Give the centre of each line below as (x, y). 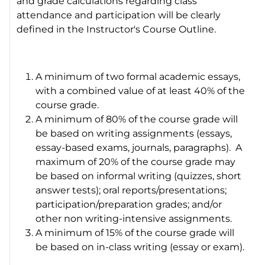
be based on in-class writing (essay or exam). (140, 247)
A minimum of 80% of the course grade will (137, 119)
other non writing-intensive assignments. (134, 218)
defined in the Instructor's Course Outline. (119, 29)
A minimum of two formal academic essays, (138, 76)
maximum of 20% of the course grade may (136, 161)
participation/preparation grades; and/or (129, 204)
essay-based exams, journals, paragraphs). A (139, 147)
